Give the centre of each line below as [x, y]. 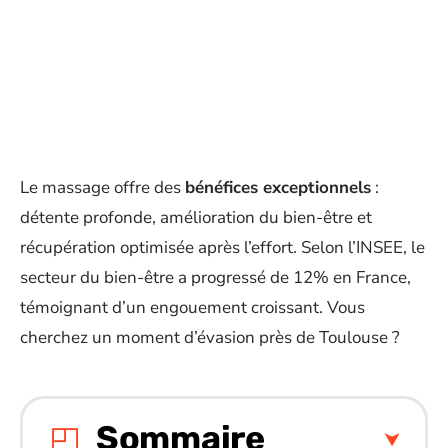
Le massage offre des [102, 187]
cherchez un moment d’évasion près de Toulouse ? [212, 337]
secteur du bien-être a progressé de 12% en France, [215, 277]
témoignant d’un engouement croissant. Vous [192, 307]
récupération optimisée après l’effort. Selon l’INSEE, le [222, 247]
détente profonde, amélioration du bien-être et [196, 217]
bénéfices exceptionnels [278, 187]
